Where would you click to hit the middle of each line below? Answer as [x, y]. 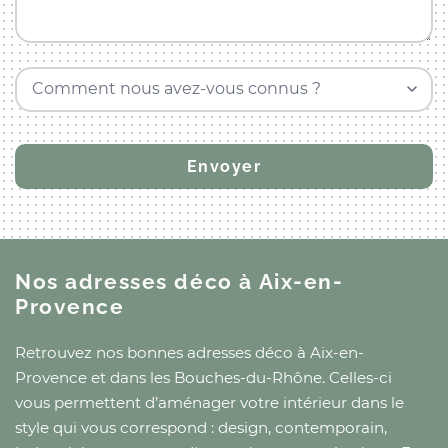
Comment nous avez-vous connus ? [176, 89]
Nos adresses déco [127, 282]
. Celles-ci [357, 378]
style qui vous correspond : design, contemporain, [201, 428]
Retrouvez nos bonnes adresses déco [156, 353]
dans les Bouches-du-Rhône [216, 378]
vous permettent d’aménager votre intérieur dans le [209, 403]
